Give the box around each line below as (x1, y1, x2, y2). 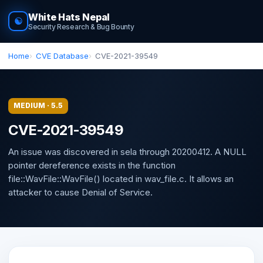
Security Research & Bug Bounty (28, 22, 134, 31)
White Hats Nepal (28, 11, 110, 23)
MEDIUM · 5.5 (14, 101, 63, 110)
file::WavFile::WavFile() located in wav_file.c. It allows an (8, 173, 234, 184)
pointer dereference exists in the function (8, 159, 176, 171)
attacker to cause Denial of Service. (8, 186, 153, 198)
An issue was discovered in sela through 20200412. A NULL (8, 146, 247, 157)
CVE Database (36, 51, 89, 60)
